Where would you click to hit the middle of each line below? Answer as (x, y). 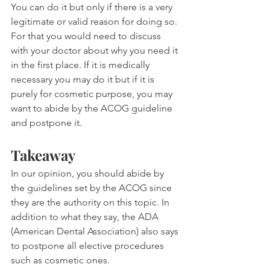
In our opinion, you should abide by (89, 173)
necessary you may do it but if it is (84, 79)
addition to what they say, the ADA (86, 216)
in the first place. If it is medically (81, 64)
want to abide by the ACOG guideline (93, 108)
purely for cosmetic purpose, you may (93, 93)
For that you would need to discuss (87, 36)
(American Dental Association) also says (96, 231)
